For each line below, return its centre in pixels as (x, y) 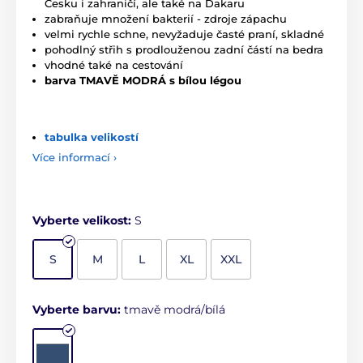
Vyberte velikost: (83, 220)
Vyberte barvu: (78, 309)
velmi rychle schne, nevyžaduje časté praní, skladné (184, 34)
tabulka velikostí (92, 137)
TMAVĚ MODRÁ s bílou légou (160, 80)
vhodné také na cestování (115, 64)
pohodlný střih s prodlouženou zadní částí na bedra (184, 49)
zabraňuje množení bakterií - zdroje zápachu (166, 18)
